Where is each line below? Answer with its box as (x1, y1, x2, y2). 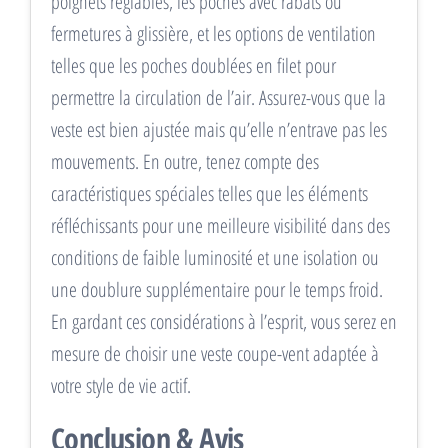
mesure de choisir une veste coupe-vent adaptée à (51, 339, 379, 367)
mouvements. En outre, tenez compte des (51, 147, 319, 175)
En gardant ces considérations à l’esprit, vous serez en (51, 307, 397, 335)
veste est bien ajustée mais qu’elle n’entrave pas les (51, 115, 387, 143)
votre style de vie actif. (51, 371, 191, 399)
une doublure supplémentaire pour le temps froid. (51, 275, 383, 303)
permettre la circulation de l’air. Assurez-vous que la (51, 83, 386, 111)
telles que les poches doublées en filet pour (51, 51, 336, 79)
